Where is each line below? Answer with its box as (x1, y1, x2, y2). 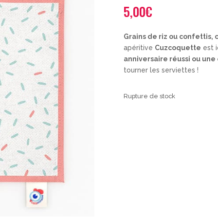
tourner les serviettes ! (123, 66, 199, 74)
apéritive (123, 44, 155, 52)
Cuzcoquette (154, 44, 201, 52)
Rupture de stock (123, 92, 175, 100)
